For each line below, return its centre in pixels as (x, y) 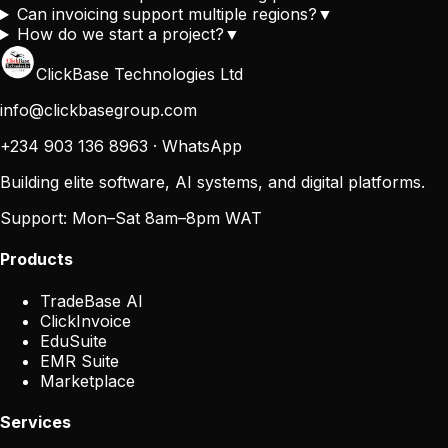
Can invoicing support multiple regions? (166, 14)
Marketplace (87, 380)
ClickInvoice (85, 320)
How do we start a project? (120, 34)
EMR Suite (79, 360)
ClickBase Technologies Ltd (139, 74)
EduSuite (73, 340)
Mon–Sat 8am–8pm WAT (167, 218)
